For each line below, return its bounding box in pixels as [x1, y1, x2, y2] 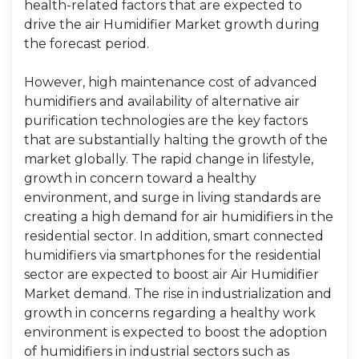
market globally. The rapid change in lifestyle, [24, 151, 313, 167]
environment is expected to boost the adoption [24, 325, 327, 340]
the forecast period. [24, 36, 149, 51]
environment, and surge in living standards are [24, 190, 321, 205]
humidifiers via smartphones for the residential [24, 248, 321, 263]
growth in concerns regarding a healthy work [24, 305, 316, 321]
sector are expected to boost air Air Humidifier [24, 267, 319, 282]
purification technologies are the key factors [24, 113, 308, 128]
